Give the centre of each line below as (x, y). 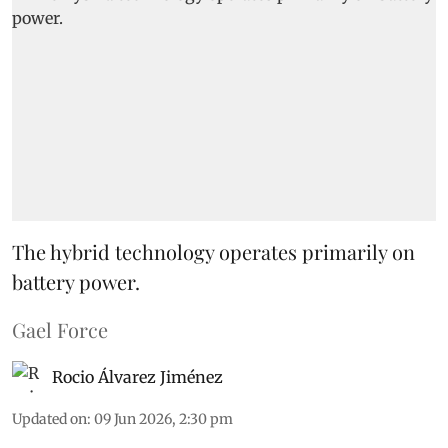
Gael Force (60, 329)
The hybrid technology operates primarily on (213, 251)
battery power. (76, 281)
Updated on (49, 418)
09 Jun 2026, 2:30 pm (163, 418)
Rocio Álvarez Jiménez (137, 376)
